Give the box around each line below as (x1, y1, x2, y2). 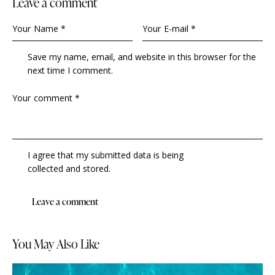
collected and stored (28, 163, 109, 175)
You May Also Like (12, 235, 99, 253)
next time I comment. (28, 64, 114, 77)
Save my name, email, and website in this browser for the (28, 51, 257, 63)
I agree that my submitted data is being (28, 149, 184, 161)
